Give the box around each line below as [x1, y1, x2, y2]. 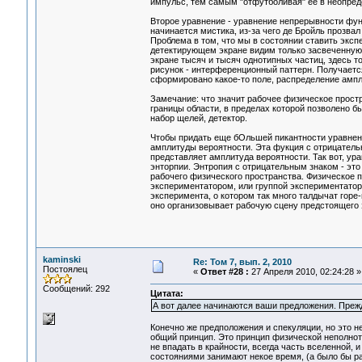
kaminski [42, 255, 81, 264]
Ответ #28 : [200, 267, 249, 276]
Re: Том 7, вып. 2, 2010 [192, 257, 292, 267]
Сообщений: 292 [42, 284, 110, 293]
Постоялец [42, 264, 87, 274]
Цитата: [149, 288, 183, 299]
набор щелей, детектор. [149, 113, 247, 124]
